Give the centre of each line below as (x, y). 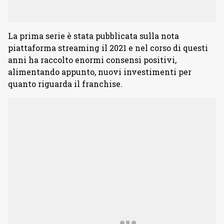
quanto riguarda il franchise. (65, 84)
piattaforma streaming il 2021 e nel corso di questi (108, 48)
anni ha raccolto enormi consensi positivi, (92, 60)
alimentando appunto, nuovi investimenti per (100, 72)
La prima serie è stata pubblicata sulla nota (93, 36)
